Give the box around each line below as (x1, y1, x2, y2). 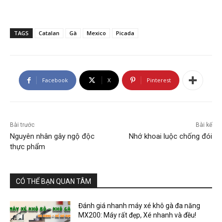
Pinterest (147, 76, 171, 84)
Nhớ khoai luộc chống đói (128, 132, 212, 141)
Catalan (39, 29, 59, 37)
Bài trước (10, 121, 35, 129)
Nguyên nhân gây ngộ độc (10, 132, 95, 141)
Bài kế (195, 121, 212, 129)
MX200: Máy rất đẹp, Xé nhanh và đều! (78, 211, 197, 220)
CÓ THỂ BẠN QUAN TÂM (16, 177, 91, 186)
